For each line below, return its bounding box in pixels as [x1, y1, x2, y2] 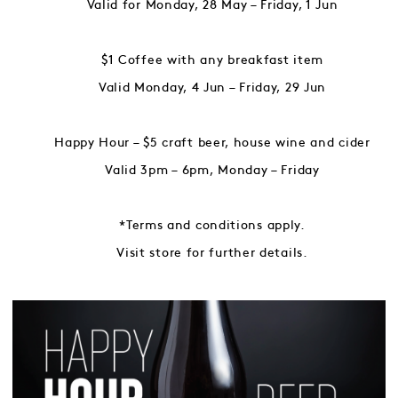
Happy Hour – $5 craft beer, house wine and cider [54, 136, 370, 148]
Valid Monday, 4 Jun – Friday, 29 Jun [98, 81, 327, 93]
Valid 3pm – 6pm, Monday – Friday [105, 163, 320, 176]
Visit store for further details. [116, 246, 308, 259]
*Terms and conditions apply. [119, 219, 306, 231]
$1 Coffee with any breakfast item [100, 53, 324, 66]
